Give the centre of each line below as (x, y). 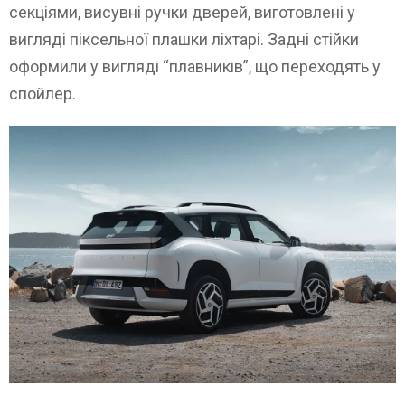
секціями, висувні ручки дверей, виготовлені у (182, 13)
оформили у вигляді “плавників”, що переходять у (195, 67)
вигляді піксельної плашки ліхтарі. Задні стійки (184, 40)
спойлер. (42, 94)
